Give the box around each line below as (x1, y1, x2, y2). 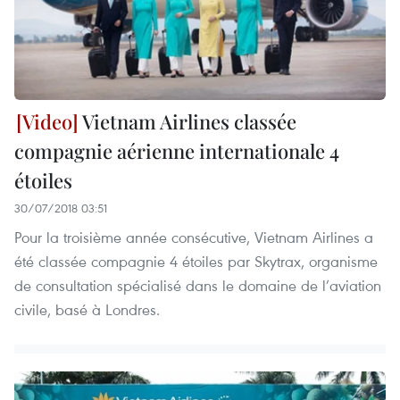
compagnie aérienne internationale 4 (14, 137, 339, 165)
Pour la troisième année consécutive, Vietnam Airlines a (14, 227, 373, 248)
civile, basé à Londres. (14, 299, 160, 321)
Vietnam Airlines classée (79, 108, 296, 136)
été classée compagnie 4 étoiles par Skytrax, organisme (14, 251, 378, 272)
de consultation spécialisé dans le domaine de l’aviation (14, 275, 381, 296)
